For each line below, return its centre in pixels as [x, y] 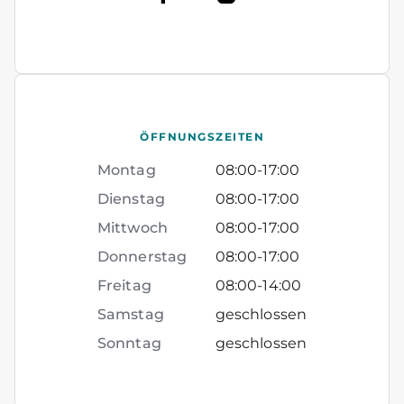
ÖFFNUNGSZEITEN [202, 137]
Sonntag [129, 344]
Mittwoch [133, 228]
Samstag [131, 315]
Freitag [124, 286]
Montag [127, 170]
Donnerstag [142, 257]
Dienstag [131, 199]
